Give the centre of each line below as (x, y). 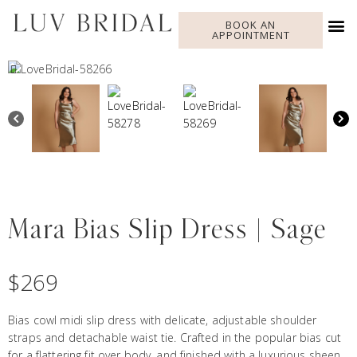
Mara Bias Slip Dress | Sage (167, 230)
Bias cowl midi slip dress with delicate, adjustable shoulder (163, 320)
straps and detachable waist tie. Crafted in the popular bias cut (175, 337)
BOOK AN (251, 25)
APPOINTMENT (251, 35)
